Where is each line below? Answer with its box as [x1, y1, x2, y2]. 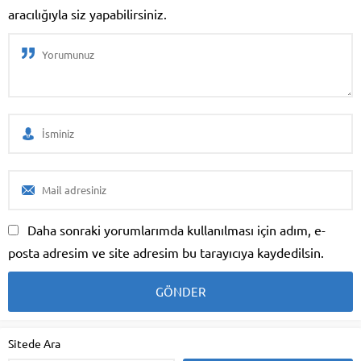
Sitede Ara [8, 335, 60, 351]
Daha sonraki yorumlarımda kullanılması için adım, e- [27, 221, 326, 238]
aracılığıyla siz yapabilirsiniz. [8, 5, 167, 22]
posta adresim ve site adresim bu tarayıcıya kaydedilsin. [8, 243, 324, 260]
